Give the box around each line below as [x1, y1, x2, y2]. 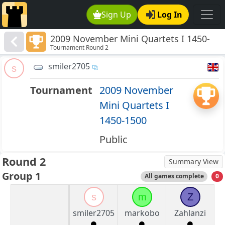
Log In [157, 9, 182, 20]
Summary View [169, 157, 218, 167]
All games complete [144, 172, 204, 181]
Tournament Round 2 [50, 43, 109, 52]
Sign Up [101, 9, 132, 20]
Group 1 [2, 169, 41, 183]
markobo [124, 207, 160, 219]
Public [99, 133, 128, 147]
